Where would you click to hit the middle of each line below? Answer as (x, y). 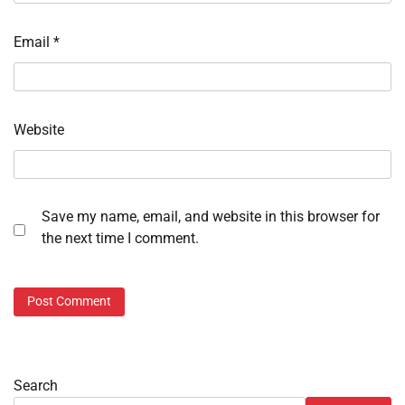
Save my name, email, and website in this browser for (211, 217)
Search (36, 385)
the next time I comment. (120, 239)
